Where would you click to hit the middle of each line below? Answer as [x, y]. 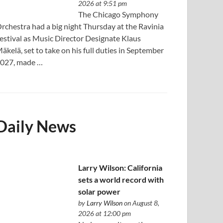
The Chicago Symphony [118, 14]
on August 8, [141, 203]
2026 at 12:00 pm [104, 213]
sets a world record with [121, 179]
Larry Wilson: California [120, 167]
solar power [99, 191]
